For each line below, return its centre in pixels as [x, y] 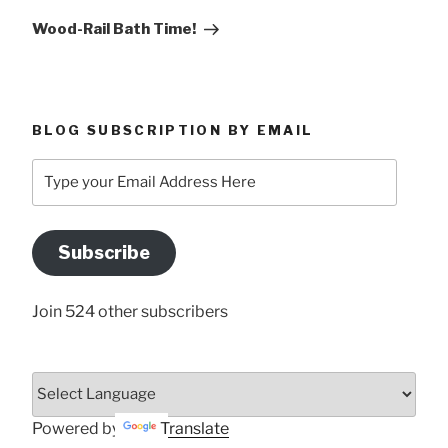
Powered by [77, 428]
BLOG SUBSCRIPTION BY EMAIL [173, 130]
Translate [194, 428]
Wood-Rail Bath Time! [114, 29]
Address [66, 241]
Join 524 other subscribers [130, 311]
